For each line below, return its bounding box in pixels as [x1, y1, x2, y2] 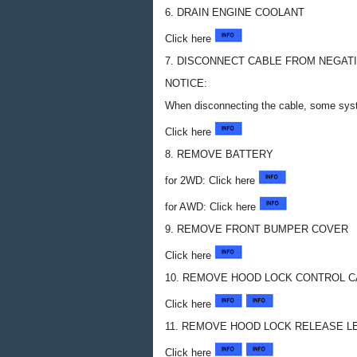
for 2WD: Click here [165, 175, 258, 186]
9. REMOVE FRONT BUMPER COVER [165, 223, 348, 235]
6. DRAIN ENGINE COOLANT [165, 6, 304, 18]
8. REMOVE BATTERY [165, 148, 273, 160]
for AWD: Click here [165, 201, 259, 213]
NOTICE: [165, 77, 207, 89]
